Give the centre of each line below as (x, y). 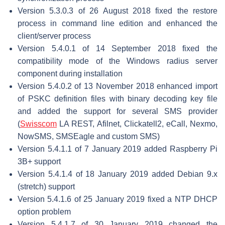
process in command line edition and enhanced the (118, 23)
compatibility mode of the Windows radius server (118, 61)
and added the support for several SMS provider (118, 111)
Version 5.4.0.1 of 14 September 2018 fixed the (118, 48)
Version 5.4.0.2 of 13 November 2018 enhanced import (118, 86)
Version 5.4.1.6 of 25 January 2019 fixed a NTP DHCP (118, 199)
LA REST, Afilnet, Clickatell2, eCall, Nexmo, (137, 124)
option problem (44, 211)
